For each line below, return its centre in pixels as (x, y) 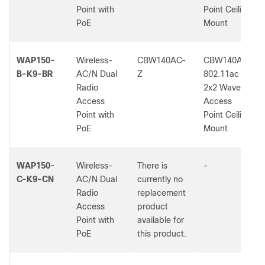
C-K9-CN (35, 179)
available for (161, 220)
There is (152, 166)
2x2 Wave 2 (226, 88)
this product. (162, 234)
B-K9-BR (35, 74)
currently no (160, 179)
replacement (161, 193)
